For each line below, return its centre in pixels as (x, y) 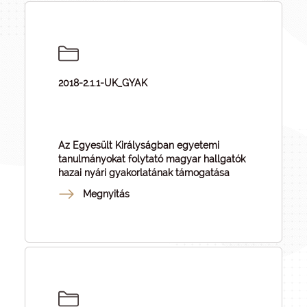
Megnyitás (106, 194)
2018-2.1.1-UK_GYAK (103, 83)
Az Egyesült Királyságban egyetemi (139, 145)
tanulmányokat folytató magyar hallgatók (152, 159)
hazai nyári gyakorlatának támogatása (144, 173)
